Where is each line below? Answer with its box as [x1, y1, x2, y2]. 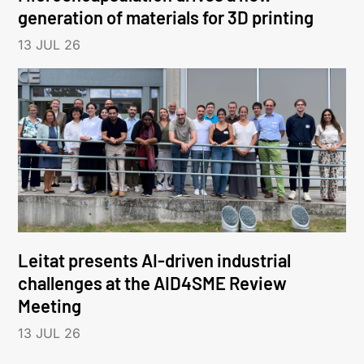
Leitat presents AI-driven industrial [18, 249, 292, 271]
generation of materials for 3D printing [18, 6, 314, 28]
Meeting [18, 294, 82, 316]
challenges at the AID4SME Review [18, 271, 288, 293]
